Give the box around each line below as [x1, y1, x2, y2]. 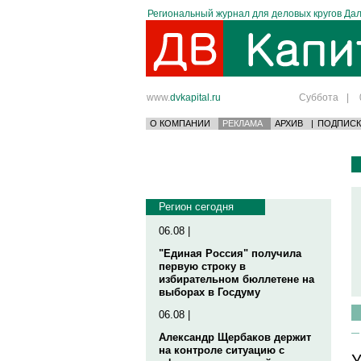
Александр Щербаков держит [159, 331, 311, 343]
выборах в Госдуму [159, 286, 260, 298]
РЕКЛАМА [222, 118, 263, 128]
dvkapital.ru [170, 92, 221, 102]
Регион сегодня [159, 201, 234, 213]
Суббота [299, 92, 338, 102]
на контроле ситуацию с [159, 344, 284, 356]
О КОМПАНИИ [150, 118, 210, 128]
